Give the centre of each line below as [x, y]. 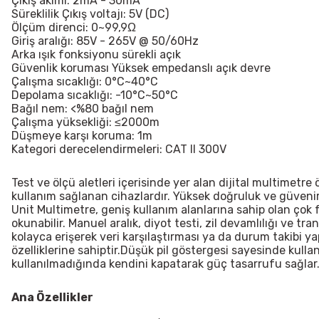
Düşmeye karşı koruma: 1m [82, 135]
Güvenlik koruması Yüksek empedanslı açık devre [141, 68]
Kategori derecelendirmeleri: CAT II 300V [119, 149]
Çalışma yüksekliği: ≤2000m [85, 122]
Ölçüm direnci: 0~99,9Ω [74, 27]
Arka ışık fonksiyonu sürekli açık [96, 54]
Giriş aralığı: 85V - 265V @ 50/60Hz [105, 41]
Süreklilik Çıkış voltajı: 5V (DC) [90, 14]
